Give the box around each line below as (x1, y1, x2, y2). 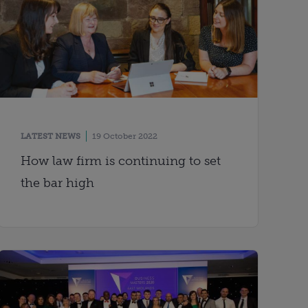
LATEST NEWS (21, 131, 81, 142)
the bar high (21, 175, 95, 191)
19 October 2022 (92, 131, 158, 142)
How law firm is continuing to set (21, 153, 221, 169)
